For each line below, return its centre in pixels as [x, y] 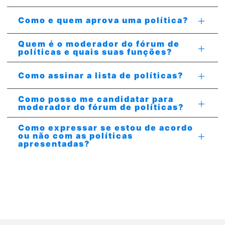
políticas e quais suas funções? [95, 52]
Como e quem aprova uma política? [103, 20]
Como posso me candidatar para [96, 99]
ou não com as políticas [76, 136]
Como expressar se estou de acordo [106, 128]
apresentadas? [54, 144]
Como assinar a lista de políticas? [101, 75]
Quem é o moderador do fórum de [99, 44]
